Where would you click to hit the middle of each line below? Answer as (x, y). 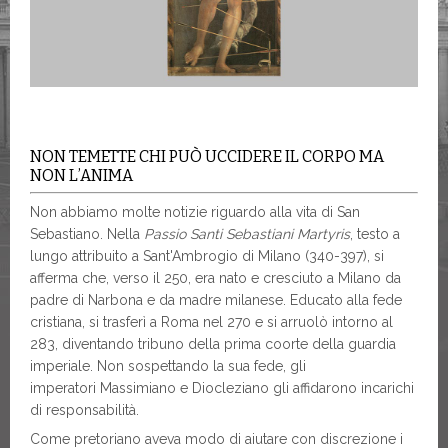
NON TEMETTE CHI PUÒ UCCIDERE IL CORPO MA (207, 156)
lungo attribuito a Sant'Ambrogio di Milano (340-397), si (207, 256)
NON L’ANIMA (81, 175)
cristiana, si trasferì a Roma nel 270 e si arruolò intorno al (211, 322)
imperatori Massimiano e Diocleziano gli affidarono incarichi (222, 388)
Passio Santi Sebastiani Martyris (247, 234)
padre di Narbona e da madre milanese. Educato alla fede (216, 300)
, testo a (375, 234)
